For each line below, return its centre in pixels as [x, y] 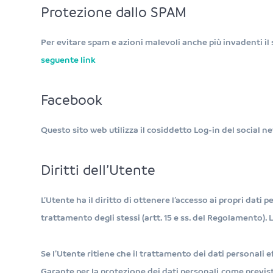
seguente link [69, 60]
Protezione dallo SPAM [114, 13]
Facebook [72, 101]
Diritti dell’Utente [98, 171]
